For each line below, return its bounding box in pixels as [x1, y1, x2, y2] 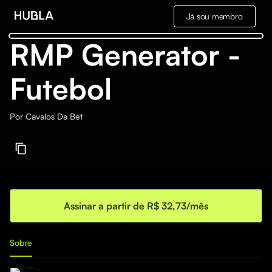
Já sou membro [186, 11, 243, 21]
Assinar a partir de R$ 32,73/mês [64, 200, 208, 212]
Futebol [10, 70, 112, 107]
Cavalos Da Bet [25, 111, 83, 121]
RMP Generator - [10, 36, 240, 73]
